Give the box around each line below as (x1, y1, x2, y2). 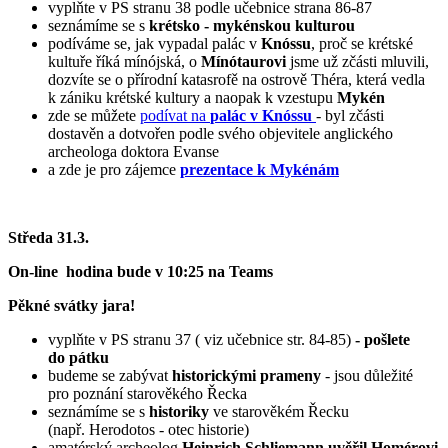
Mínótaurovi (201, 53, 286, 71)
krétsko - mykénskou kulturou (149, 17, 355, 35)
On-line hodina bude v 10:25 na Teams (8, 263, 273, 281)
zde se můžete (48, 107, 140, 125)
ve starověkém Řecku (213, 403, 349, 421)
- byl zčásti (316, 107, 384, 125)
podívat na (140, 107, 210, 125)
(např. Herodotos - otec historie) (48, 421, 249, 439)
